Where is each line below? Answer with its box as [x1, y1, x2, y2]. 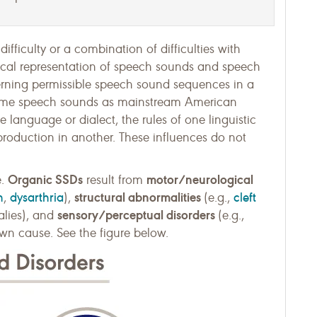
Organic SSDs [8, 171, 83, 188]
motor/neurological [146, 171, 253, 188]
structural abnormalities [74, 189, 204, 205]
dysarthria [10, 189, 64, 205]
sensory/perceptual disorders [57, 207, 218, 223]
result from [83, 172, 146, 188]
